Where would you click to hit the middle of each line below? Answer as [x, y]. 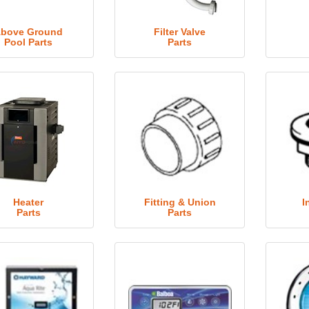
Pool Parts [29, 42]
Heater [29, 202]
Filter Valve [180, 32]
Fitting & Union [180, 202]
